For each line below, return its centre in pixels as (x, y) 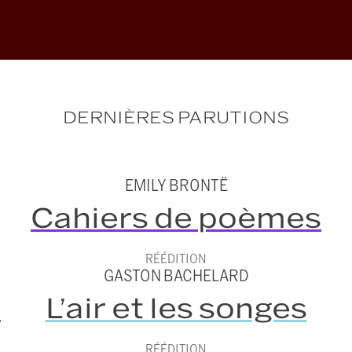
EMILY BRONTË (176, 185)
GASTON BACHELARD (176, 276)
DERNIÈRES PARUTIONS (176, 118)
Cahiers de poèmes (176, 218)
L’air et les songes (176, 309)
